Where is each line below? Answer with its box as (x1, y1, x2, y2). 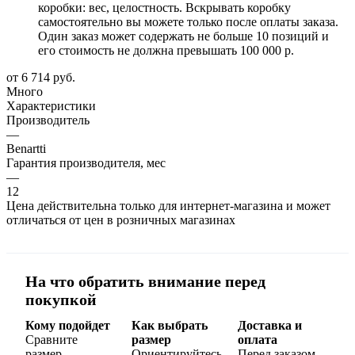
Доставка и (238, 318, 302, 332)
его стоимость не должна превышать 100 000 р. (38, 43, 294, 57)
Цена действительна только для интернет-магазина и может (6, 198, 330, 212)
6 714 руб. (21, 70, 75, 84)
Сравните (25, 332, 78, 346)
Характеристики (6, 98, 96, 113)
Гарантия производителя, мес (6, 155, 166, 170)
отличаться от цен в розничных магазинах (6, 212, 235, 227)
